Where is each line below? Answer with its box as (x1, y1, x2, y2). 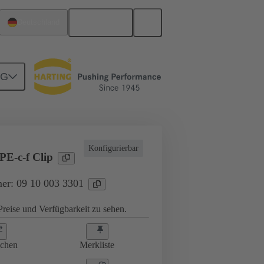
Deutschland (17, 18, 60, 27)
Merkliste (80, 240, 115, 250)
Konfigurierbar (88, 144, 138, 153)
